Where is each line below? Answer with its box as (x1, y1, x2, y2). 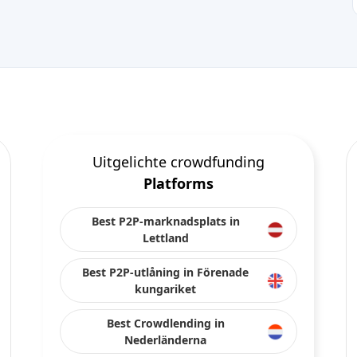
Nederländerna (124, 332, 206, 347)
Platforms (143, 174, 214, 193)
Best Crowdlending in (106, 316, 225, 331)
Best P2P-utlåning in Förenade (82, 265, 249, 280)
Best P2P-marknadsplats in (91, 214, 240, 229)
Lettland (142, 230, 189, 245)
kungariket (135, 281, 196, 296)
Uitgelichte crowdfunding (92, 152, 265, 171)
